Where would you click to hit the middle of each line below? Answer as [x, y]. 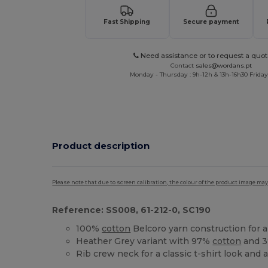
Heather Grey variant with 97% [144, 241]
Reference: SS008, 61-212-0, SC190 [132, 210]
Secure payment [211, 22]
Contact [183, 65]
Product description [101, 146]
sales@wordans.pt [223, 65]
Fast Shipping [127, 22]
